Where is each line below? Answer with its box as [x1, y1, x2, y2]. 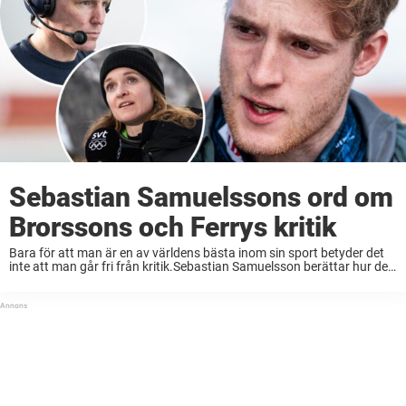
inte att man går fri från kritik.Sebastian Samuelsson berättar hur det [9, 259, 392, 275]
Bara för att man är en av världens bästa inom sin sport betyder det [9, 246, 384, 261]
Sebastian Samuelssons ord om [9, 181, 393, 214]
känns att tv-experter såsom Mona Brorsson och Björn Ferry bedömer [9, 273, 397, 288]
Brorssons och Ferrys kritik [9, 211, 336, 244]
